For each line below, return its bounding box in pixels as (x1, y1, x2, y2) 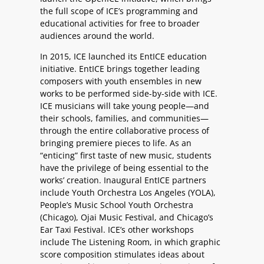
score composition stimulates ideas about (40, 249, 204, 260)
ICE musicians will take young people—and (40, 100, 209, 112)
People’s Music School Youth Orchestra (40, 199, 193, 211)
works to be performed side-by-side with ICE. (40, 88, 217, 100)
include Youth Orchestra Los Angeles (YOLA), (40, 187, 216, 199)
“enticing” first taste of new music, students (40, 150, 212, 161)
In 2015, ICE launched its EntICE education (40, 51, 207, 62)
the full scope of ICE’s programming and (40, 5, 198, 16)
